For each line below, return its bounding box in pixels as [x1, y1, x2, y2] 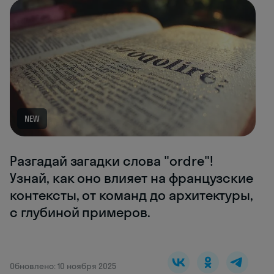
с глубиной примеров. [10, 204, 150, 221]
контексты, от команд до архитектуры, [10, 187, 254, 204]
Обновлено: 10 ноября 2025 [10, 261, 116, 272]
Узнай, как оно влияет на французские [10, 169, 254, 187]
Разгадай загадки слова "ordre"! [10, 152, 213, 170]
